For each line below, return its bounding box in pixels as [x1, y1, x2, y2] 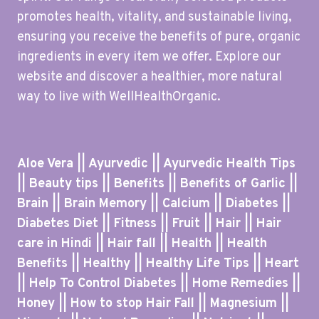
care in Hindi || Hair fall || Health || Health [17, 236, 267, 253]
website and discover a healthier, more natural [17, 69, 282, 86]
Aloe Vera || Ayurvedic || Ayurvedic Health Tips [17, 156, 296, 173]
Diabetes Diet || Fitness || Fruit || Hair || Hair [17, 216, 281, 233]
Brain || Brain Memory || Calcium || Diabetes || [17, 196, 291, 213]
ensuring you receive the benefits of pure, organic [17, 29, 300, 46]
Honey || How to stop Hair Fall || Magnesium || [17, 296, 289, 313]
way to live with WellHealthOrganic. [17, 89, 221, 106]
